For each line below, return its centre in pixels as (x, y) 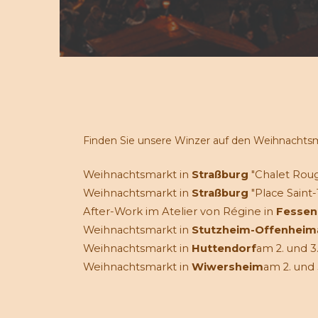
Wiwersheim (227, 267)
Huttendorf (224, 249)
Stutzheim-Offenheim (254, 230)
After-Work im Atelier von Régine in (180, 212)
